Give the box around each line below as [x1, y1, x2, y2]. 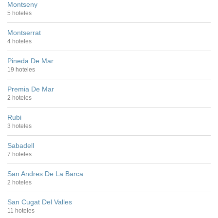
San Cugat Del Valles [7, 198, 72, 206]
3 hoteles [7, 122, 32, 129]
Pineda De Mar [7, 56, 54, 65]
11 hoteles [7, 207, 35, 214]
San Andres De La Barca [7, 169, 83, 178]
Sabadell [7, 141, 34, 149]
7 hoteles [7, 150, 32, 158]
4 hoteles [7, 37, 32, 45]
